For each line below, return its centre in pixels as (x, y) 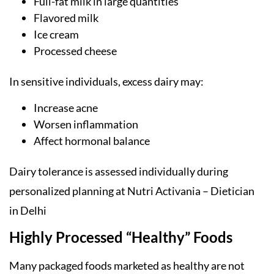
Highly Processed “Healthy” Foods (121, 237)
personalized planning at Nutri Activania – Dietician (132, 191)
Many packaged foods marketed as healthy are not (127, 266)
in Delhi (28, 211)
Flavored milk (66, 17)
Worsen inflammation (86, 124)
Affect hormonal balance (92, 141)
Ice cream (56, 34)
